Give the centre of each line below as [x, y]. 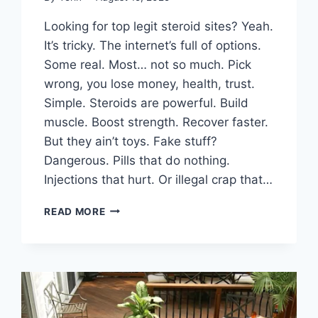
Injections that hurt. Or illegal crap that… [159, 179]
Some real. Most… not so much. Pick [148, 64]
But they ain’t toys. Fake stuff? [131, 141]
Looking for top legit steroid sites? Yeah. [159, 26]
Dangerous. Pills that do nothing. [137, 160]
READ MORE [75, 211]
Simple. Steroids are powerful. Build [147, 103]
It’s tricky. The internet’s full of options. [153, 45]
